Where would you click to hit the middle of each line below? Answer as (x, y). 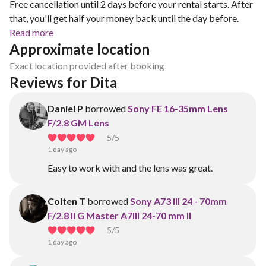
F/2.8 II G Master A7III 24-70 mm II (119, 215)
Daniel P (65, 108)
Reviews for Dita (65, 82)
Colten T (66, 201)
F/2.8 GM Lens (78, 123)
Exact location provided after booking (87, 66)
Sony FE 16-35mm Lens (178, 108)
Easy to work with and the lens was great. (130, 168)
